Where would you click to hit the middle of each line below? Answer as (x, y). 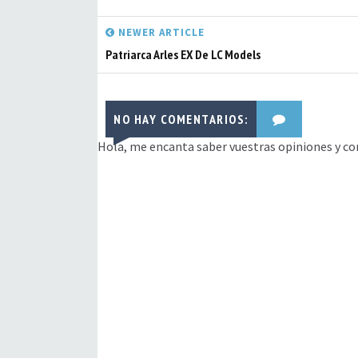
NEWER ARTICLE (160, 32)
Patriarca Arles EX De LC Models (183, 54)
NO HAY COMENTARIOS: (181, 119)
